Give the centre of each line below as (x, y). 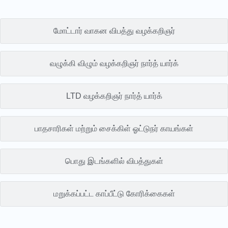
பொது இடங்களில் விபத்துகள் (114, 161)
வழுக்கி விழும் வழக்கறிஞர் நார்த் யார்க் (114, 63)
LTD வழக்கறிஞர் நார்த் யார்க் (114, 96)
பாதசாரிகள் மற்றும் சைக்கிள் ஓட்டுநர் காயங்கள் (114, 128)
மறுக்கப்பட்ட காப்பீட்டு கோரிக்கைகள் (114, 193)
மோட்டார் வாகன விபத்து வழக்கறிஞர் (114, 31)
